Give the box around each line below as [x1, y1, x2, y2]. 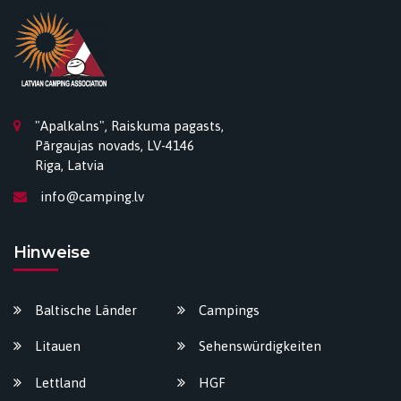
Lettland [35, 374, 86, 390]
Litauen [35, 338, 81, 354]
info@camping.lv [40, 189, 144, 205]
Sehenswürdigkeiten [199, 338, 321, 354]
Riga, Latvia [35, 157, 104, 173]
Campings [199, 302, 260, 318]
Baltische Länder [35, 302, 137, 318]
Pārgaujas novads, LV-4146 [35, 137, 194, 153]
